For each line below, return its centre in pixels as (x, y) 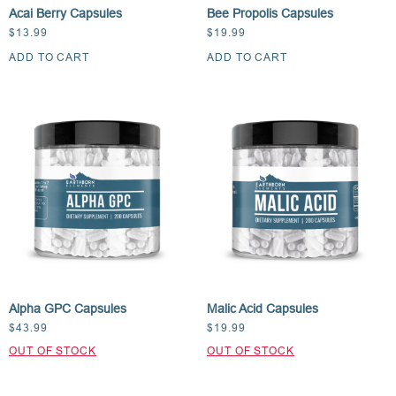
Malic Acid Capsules (263, 308)
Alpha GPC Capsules (68, 308)
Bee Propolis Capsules (270, 13)
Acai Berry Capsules (65, 13)
